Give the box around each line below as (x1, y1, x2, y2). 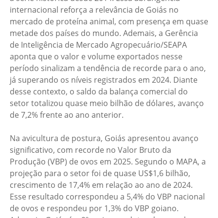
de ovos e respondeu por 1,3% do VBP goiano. (10, 203, 179, 214)
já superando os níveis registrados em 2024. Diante (10, 74, 198, 85)
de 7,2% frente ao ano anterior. (10, 109, 124, 120)
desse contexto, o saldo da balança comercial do (10, 86, 188, 97)
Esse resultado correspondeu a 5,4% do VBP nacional (10, 191, 205, 202)
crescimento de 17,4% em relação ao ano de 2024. (10, 180, 193, 190)
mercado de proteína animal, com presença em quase (10, 16, 208, 27)
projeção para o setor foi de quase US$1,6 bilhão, (10, 168, 190, 179)
